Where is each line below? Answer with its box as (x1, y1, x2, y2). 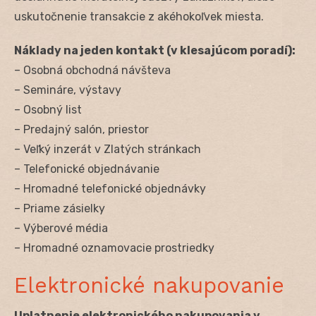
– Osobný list (14, 102, 82, 116)
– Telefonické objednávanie (14, 162, 159, 176)
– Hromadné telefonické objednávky (14, 181, 206, 195)
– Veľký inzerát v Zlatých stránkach (14, 142, 201, 156)
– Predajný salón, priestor (14, 122, 149, 136)
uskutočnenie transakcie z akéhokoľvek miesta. (14, 9, 264, 23)
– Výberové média (14, 221, 108, 235)
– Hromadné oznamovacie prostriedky (14, 241, 214, 255)
